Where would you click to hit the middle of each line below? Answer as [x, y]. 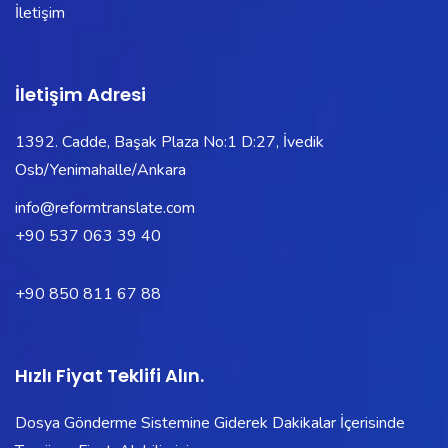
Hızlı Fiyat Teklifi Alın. [109, 375]
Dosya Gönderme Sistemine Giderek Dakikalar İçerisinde [210, 422]
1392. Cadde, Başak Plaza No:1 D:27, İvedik [169, 141]
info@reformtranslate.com [105, 207]
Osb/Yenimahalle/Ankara [100, 169]
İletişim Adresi [80, 94]
